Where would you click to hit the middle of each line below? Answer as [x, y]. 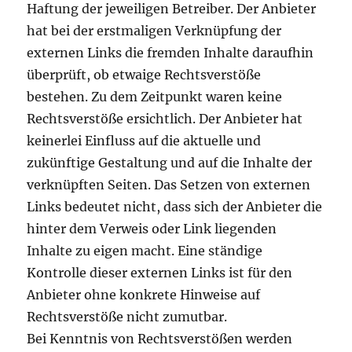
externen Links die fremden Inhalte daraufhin [170, 53]
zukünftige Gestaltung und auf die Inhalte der [170, 163]
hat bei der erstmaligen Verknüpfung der [154, 31]
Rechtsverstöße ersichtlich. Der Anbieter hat [165, 119]
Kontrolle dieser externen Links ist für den [160, 273]
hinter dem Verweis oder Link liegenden [152, 229]
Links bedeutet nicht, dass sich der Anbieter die [175, 207]
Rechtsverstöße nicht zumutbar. [127, 317]
